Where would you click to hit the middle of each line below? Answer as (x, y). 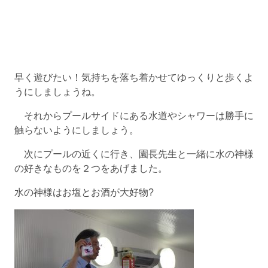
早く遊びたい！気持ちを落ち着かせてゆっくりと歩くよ (134, 77)
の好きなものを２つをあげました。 (91, 168)
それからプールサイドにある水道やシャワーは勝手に (134, 116)
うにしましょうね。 (57, 92)
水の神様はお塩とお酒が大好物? (84, 192)
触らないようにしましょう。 (77, 130)
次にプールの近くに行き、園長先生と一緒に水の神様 (134, 154)
